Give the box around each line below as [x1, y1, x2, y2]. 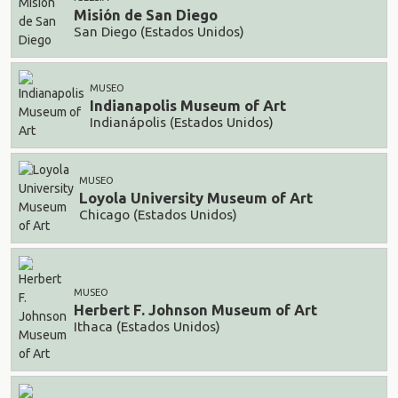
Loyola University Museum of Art [79, 189, 313, 207]
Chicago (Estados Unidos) [79, 206, 237, 222]
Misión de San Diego [74, 6, 218, 24]
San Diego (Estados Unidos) [74, 23, 244, 39]
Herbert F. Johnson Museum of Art [74, 301, 317, 319]
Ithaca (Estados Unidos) [74, 318, 220, 334]
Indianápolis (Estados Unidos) [90, 114, 274, 130]
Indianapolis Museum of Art [90, 97, 286, 115]
